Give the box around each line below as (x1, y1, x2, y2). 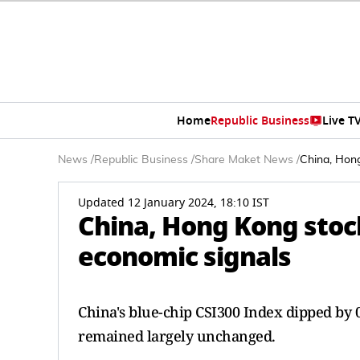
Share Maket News (194, 154, 293, 166)
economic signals (78, 237, 291, 276)
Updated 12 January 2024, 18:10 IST (78, 194, 269, 211)
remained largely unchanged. (78, 326, 276, 346)
